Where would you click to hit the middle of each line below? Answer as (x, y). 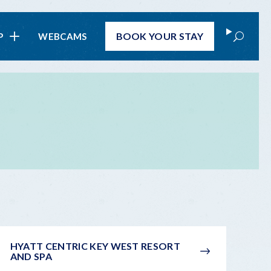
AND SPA (31, 256)
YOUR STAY (176, 36)
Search (253, 31)
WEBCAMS (63, 36)
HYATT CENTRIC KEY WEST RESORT (95, 246)
